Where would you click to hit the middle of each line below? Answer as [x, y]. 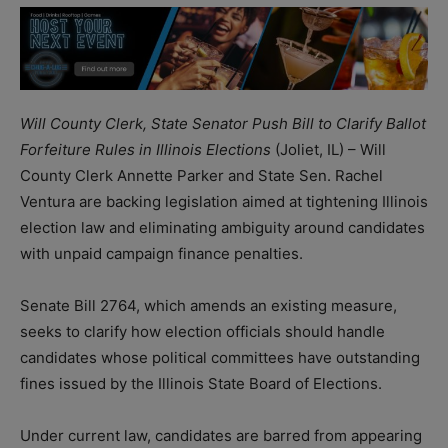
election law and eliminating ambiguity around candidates [222, 227]
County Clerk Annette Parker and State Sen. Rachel [201, 175]
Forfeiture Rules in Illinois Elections [147, 149]
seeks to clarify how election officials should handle [202, 331]
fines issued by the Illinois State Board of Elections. [201, 383]
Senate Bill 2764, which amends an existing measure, [208, 305]
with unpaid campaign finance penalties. [161, 253]
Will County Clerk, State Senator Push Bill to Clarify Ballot [223, 123]
